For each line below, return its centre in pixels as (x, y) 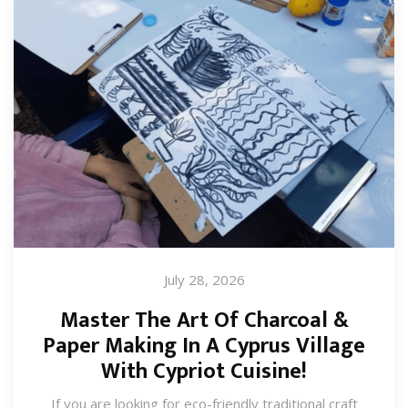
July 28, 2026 (204, 280)
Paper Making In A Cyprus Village (204, 346)
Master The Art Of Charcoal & (204, 321)
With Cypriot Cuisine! (204, 372)
